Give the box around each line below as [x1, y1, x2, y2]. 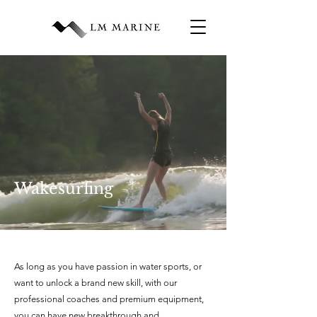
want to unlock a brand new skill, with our [14, 277, 177, 288]
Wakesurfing [14, 179, 113, 198]
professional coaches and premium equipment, [14, 294, 204, 304]
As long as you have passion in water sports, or [14, 261, 202, 272]
